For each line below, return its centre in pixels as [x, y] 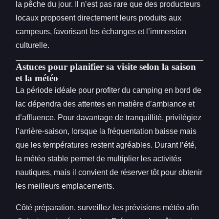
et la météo [37, 78]
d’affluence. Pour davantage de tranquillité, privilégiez [109, 117]
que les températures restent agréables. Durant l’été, [106, 145]
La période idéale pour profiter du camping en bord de [109, 90]
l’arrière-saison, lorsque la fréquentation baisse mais [106, 131]
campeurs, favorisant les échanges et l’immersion [101, 31]
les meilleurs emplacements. [65, 186]
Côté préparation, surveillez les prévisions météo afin [107, 207]
